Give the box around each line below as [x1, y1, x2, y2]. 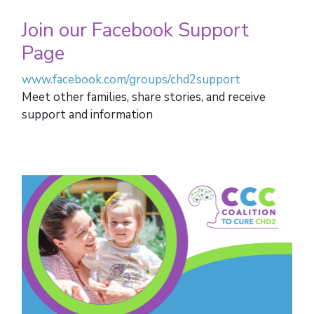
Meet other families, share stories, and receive [22, 89, 266, 106]
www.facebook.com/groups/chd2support [22, 71, 240, 88]
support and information [22, 107, 153, 123]
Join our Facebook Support [22, 17, 249, 44]
